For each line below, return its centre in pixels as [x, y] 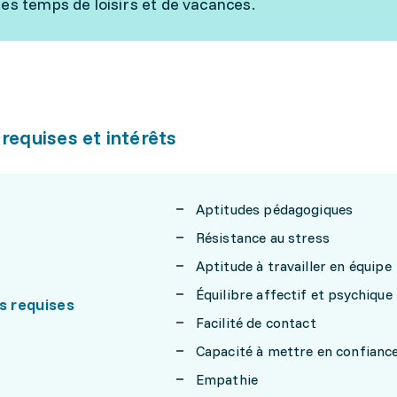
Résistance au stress [262, 237]
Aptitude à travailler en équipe [293, 265]
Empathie [227, 379]
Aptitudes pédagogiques [274, 209]
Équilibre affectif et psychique [294, 294]
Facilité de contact [256, 322]
